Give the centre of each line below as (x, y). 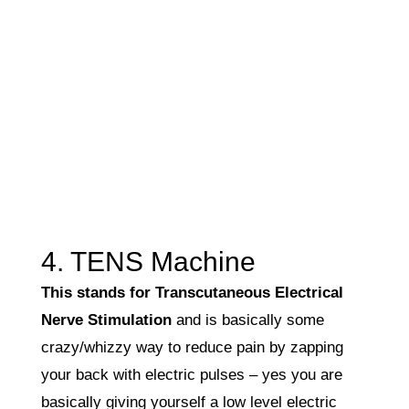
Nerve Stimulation (106, 320)
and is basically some (247, 320)
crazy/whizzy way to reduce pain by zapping (192, 347)
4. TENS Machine (148, 261)
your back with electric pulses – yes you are (191, 374)
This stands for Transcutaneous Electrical (192, 292)
